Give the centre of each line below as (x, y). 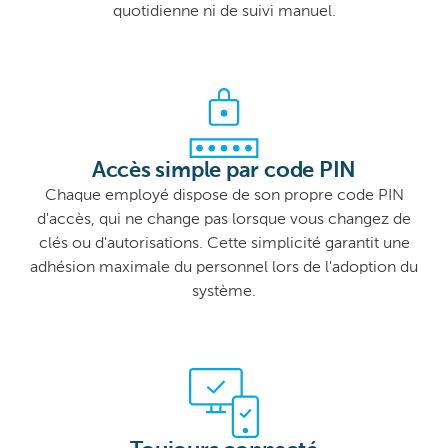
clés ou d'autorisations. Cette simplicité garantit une (224, 244)
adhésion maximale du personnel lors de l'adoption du (224, 268)
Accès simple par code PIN (224, 171)
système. (224, 292)
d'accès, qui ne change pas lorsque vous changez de (224, 220)
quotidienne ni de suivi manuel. (224, 12)
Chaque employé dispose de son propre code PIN (224, 196)
